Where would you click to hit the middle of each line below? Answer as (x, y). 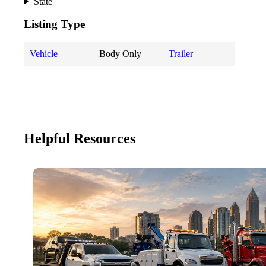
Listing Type (54, 24)
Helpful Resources (80, 138)
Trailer (181, 54)
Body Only (120, 54)
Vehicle (43, 54)
